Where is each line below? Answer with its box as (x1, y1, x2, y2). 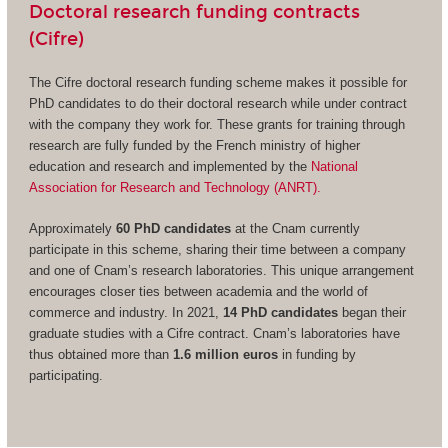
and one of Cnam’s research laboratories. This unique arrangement (28, 262, 414, 278)
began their (337, 304, 406, 320)
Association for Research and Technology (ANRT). (28, 180, 321, 196)
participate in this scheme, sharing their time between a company (28, 241, 406, 257)
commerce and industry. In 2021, (28, 304, 223, 320)
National (310, 159, 358, 175)
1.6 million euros (172, 346, 278, 362)
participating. (28, 367, 103, 383)
